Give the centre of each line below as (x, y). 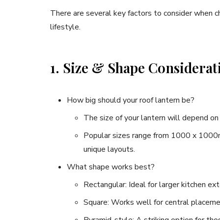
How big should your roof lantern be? (131, 100)
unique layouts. (109, 150)
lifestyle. (65, 27)
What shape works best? (111, 167)
